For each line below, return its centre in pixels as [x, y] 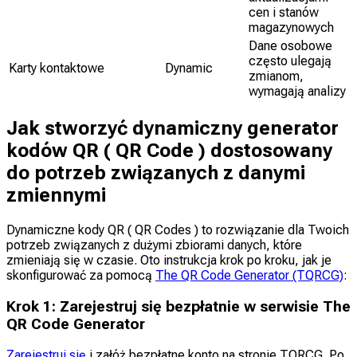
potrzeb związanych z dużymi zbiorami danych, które [154, 245]
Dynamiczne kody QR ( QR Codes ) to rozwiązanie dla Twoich [178, 229]
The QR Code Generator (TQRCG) [249, 275]
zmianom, [276, 76]
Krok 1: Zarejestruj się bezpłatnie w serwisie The [178, 306]
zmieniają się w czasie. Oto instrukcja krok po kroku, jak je [169, 260]
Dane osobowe [290, 46]
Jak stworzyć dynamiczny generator [173, 128]
